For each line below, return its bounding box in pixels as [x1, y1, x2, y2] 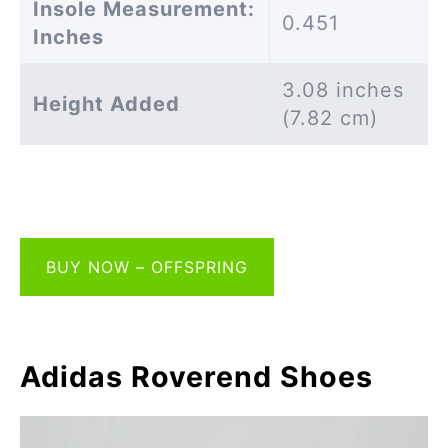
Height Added [33, 92, 180, 117]
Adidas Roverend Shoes [20, 359, 373, 395]
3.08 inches [282, 78, 404, 103]
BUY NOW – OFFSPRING [46, 257, 248, 277]
